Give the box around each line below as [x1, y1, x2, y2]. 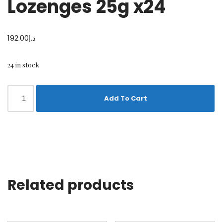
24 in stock [7, 60, 39, 69]
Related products [7, 175, 134, 195]
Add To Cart [104, 93, 147, 103]
